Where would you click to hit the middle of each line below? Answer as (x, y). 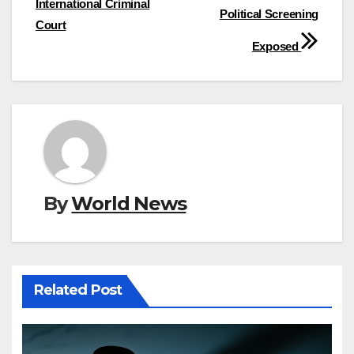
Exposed (277, 46)
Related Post (77, 290)
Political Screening (269, 13)
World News (129, 203)
